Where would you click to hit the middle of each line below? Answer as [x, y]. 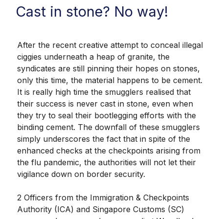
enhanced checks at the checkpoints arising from [109, 150]
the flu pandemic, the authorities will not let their [107, 162]
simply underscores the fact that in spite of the [104, 139]
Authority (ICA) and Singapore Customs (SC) [101, 209]
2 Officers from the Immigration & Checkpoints [103, 197]
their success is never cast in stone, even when [105, 103]
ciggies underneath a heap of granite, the [93, 56]
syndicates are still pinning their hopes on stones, [109, 68]
